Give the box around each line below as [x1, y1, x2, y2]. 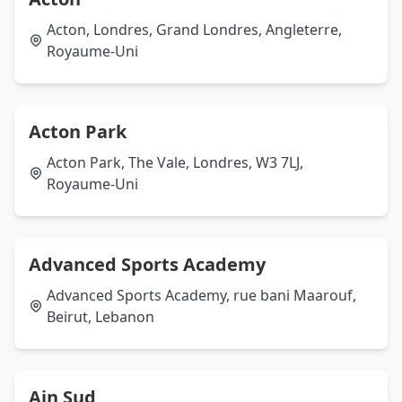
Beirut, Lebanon [47, 307, 154, 327]
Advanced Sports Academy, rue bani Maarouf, [47, 285, 356, 305]
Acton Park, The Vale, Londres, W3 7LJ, [47, 153, 303, 172]
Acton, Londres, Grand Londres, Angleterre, [47, 20, 342, 39]
